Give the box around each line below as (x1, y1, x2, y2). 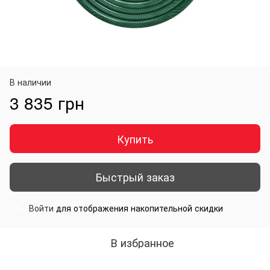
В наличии (10, 75, 51, 88)
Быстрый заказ (95, 169, 175, 185)
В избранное (110, 234, 174, 250)
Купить (117, 130, 153, 146)
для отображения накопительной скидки (54, 201, 223, 214)
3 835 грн (10, 90, 84, 115)
